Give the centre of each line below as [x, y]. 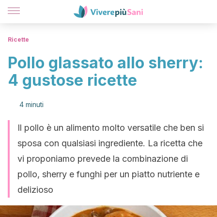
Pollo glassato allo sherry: [106, 63]
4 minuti [31, 104]
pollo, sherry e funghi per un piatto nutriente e [108, 174]
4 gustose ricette [72, 80]
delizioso [35, 190]
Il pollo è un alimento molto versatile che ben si [111, 128]
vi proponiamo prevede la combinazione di [103, 159]
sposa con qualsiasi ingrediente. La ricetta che [110, 143]
